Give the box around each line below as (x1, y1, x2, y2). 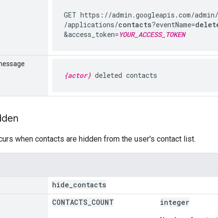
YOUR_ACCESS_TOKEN (119, 29, 185, 39)
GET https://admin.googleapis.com (64, 10, 191, 19)
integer (160, 197, 189, 207)
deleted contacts (91, 70, 157, 80)
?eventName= (151, 19, 195, 29)
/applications (64, 19, 114, 29)
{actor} (64, 70, 91, 80)
